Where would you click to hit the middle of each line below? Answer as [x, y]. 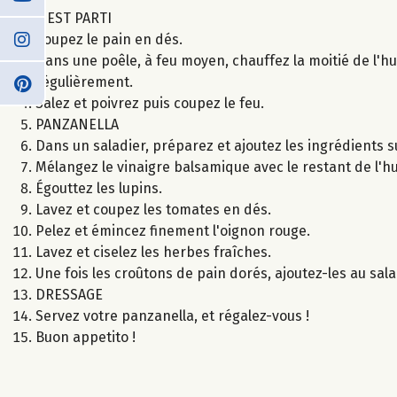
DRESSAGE [69, 294]
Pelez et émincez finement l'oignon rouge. [173, 230]
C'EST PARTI [74, 18]
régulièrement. [84, 82]
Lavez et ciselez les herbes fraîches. [153, 252]
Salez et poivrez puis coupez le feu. [150, 103]
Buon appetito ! [86, 337]
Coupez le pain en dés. [109, 39]
